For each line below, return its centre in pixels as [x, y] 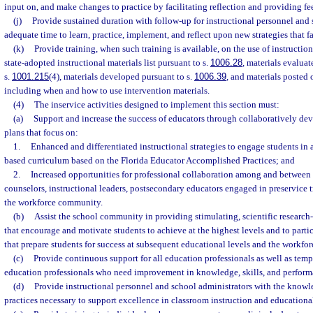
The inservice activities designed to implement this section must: [156, 104]
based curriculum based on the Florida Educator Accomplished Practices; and [150, 160]
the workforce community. [53, 202]
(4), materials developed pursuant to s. [122, 77]
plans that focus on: [41, 132]
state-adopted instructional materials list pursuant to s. [107, 63]
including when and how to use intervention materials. [107, 90]
